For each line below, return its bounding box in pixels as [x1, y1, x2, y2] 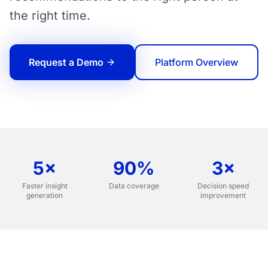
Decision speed [197, 181, 249, 190]
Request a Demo [29, 56, 103, 68]
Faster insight [22, 181, 68, 190]
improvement [200, 191, 246, 200]
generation [26, 191, 63, 200]
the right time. [10, 8, 90, 23]
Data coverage [108, 181, 159, 190]
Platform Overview [155, 56, 238, 68]
